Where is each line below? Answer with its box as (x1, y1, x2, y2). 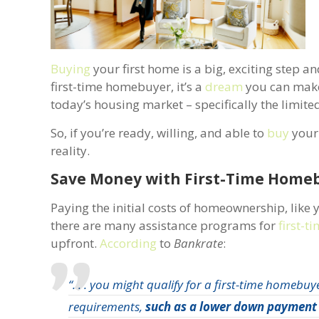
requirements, (68, 298, 146, 315)
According (100, 234, 157, 251)
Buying (51, 60, 91, 77)
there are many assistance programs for (51, 216, 279, 234)
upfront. (51, 234, 100, 251)
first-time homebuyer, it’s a (51, 78, 206, 95)
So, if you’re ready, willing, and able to (51, 124, 268, 141)
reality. (51, 142, 90, 159)
